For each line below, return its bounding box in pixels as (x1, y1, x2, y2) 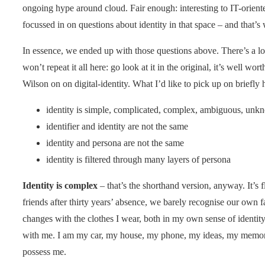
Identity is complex (22, 180, 98, 190)
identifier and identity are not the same (46, 121, 188, 131)
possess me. (22, 246, 66, 257)
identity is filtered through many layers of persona (46, 154, 231, 164)
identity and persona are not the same (46, 137, 184, 148)
